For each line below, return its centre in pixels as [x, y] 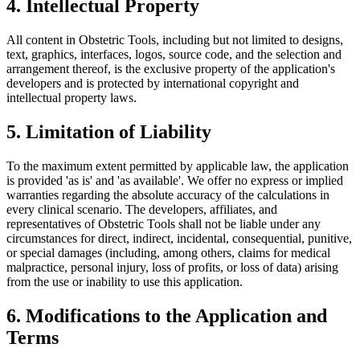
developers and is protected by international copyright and [153, 84]
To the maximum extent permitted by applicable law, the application [178, 166]
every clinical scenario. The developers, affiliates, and [142, 210]
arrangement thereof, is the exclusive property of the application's [171, 69]
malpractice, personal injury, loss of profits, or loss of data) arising [172, 268]
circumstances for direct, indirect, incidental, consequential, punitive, [179, 239]
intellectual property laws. [72, 98]
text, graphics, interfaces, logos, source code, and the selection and [174, 55]
